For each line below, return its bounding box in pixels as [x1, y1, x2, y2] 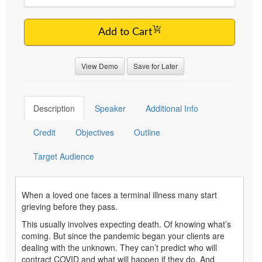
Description [33, 102, 75, 114]
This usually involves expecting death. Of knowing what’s [22, 218, 231, 230]
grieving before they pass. [22, 200, 122, 212]
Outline [134, 126, 160, 138]
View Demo [81, 60, 118, 71]
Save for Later [133, 60, 178, 71]
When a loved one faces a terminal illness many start [22, 188, 217, 201]
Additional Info [146, 102, 198, 114]
